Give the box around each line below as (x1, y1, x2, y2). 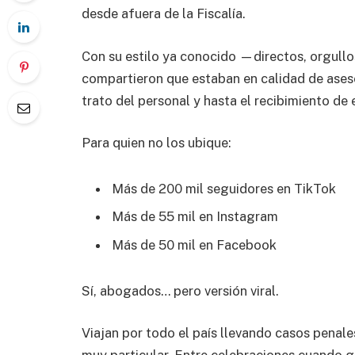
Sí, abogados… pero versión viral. (82, 282, 279, 299)
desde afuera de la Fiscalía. (82, 6, 246, 22)
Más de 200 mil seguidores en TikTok (112, 181, 336, 197)
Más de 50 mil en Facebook (112, 236, 277, 253)
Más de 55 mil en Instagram (112, 208, 278, 225)
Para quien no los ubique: (82, 135, 231, 151)
